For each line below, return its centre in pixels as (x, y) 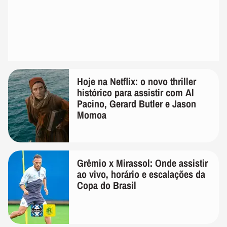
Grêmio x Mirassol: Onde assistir (142, 163)
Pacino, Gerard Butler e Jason (137, 104)
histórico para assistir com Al (136, 92)
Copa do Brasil (107, 185)
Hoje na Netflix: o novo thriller (137, 81)
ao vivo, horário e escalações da (141, 174)
